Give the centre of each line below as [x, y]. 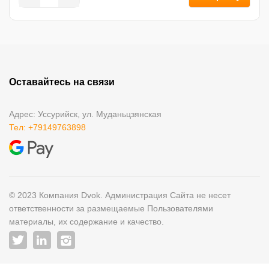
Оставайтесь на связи [62, 81]
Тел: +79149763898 [47, 127]
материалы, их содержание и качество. [86, 221]
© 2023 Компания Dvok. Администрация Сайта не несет [120, 195]
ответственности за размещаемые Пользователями [111, 208]
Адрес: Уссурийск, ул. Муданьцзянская [85, 114]
